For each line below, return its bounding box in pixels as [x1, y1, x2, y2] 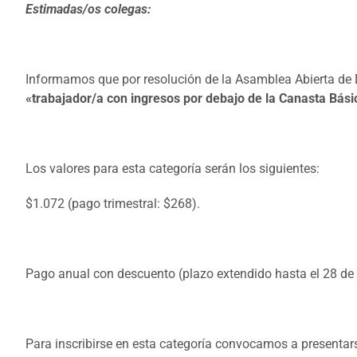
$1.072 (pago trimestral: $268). [25, 196, 200, 211]
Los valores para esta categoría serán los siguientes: [25, 161, 320, 176]
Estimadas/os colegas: [25, 2, 151, 17]
